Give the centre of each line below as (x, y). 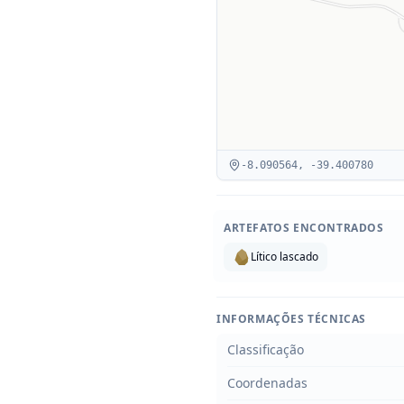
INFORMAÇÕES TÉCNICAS (291, 319)
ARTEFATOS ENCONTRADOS (304, 228)
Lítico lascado (285, 257)
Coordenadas (267, 383)
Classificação (266, 349)
